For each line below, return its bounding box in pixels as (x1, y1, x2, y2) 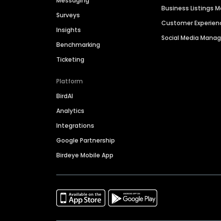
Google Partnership (56, 136, 115, 145)
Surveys (56, 11, 80, 20)
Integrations (56, 121, 94, 130)
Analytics (56, 107, 84, 115)
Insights (56, 26, 81, 35)
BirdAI (56, 92, 73, 101)
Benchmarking (56, 40, 100, 49)
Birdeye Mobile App (56, 151, 113, 160)
